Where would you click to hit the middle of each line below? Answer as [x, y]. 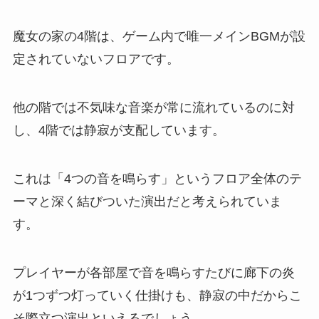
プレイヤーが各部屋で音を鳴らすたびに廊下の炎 [153, 272]
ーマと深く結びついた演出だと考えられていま [147, 202]
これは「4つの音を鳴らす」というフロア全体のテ [157, 179]
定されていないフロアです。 [96, 59]
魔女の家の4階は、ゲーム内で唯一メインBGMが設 [159, 37]
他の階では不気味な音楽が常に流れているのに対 [153, 108]
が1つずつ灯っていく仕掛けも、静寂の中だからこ [157, 295]
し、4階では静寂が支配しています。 [119, 131]
